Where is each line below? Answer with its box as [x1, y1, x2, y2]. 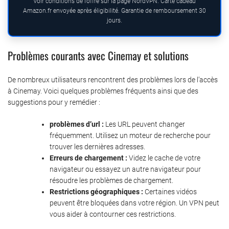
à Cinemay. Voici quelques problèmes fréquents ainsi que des [8, 86, 198, 95]
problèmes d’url [50, 120, 100, 128]
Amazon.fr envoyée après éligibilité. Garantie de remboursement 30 [23, 7, 206, 14]
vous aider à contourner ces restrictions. [50, 210, 176, 218]
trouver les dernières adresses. [50, 142, 145, 151]
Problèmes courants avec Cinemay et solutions [8, 47, 189, 63]
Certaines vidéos [143, 187, 197, 196]
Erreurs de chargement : [50, 153, 127, 162]
